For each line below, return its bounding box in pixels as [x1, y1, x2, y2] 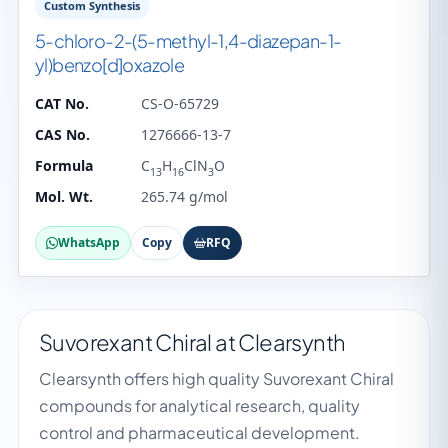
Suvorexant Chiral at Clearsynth [39, 328, 346, 356]
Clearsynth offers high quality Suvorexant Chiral [39, 368, 394, 389]
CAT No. [35, 94, 89, 113]
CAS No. [35, 125, 90, 144]
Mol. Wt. [35, 187, 93, 206]
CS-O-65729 [141, 94, 219, 113]
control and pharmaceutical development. [39, 422, 360, 443]
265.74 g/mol [141, 187, 228, 206]
